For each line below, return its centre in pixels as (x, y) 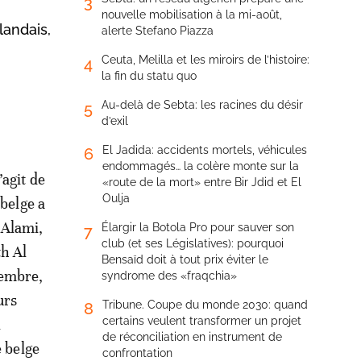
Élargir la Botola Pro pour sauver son (198, 227)
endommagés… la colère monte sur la (201, 166)
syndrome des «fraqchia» (169, 276)
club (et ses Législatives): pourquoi (193, 243)
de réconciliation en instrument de (192, 337)
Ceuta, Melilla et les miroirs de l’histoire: (205, 60)
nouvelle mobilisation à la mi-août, (192, 15)
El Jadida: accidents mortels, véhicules (205, 150)
